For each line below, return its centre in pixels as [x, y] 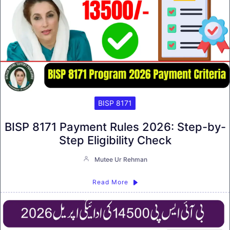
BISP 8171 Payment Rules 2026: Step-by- [115, 127]
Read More [110, 182]
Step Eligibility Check [115, 140]
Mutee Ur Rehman [121, 160]
